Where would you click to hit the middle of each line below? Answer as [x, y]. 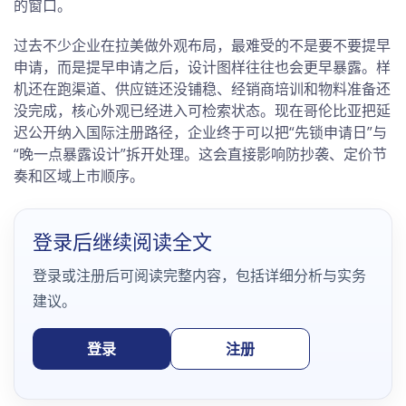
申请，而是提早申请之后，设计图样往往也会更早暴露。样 [202, 67]
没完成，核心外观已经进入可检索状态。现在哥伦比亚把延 [202, 111]
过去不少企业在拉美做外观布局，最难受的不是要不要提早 [202, 45]
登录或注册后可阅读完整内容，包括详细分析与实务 [199, 275]
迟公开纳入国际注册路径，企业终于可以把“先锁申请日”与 [200, 132]
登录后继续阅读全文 [122, 242]
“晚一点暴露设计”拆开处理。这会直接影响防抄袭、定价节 [200, 154]
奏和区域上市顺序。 [79, 176]
